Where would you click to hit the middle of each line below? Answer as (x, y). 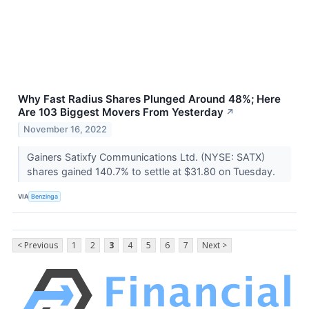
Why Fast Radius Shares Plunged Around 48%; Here (149, 99)
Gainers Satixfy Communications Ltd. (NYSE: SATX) (146, 157)
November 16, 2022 (66, 130)
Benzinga (45, 196)
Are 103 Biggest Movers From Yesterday (121, 112)
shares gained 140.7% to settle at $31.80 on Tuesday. (152, 172)
